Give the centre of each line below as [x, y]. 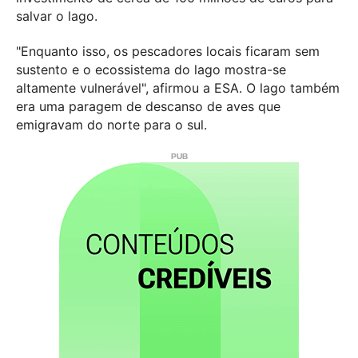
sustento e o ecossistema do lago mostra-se [151, 69]
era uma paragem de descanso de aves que [148, 106]
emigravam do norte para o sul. [111, 124]
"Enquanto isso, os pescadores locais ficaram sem [168, 51]
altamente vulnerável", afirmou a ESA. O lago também [178, 88]
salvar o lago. [57, 16]
